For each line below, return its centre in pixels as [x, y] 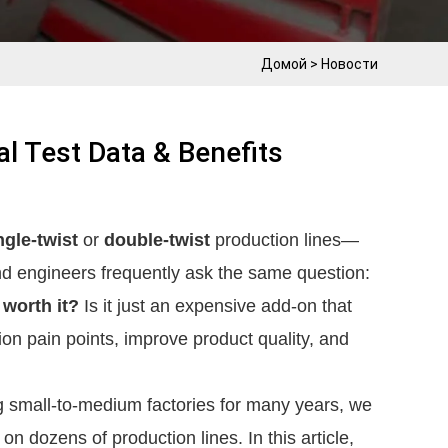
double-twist [157, 240]
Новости [349, 64]
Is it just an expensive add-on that [215, 306]
